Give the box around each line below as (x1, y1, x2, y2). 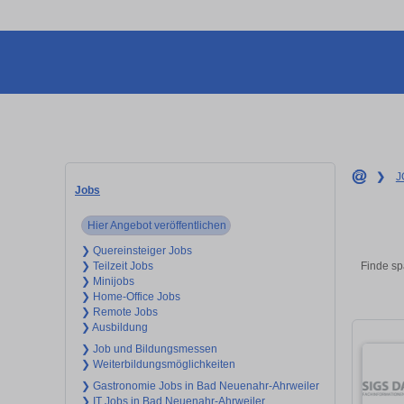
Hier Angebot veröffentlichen (87, 218, 226, 232)
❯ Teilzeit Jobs (81, 259, 153, 272)
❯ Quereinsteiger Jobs (81, 243, 192, 257)
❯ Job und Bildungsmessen (81, 342, 217, 355)
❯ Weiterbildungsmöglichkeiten (81, 357, 235, 371)
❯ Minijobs (81, 274, 134, 288)
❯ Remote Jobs (81, 305, 158, 318)
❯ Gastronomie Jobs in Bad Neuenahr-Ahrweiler (81, 379, 319, 392)
